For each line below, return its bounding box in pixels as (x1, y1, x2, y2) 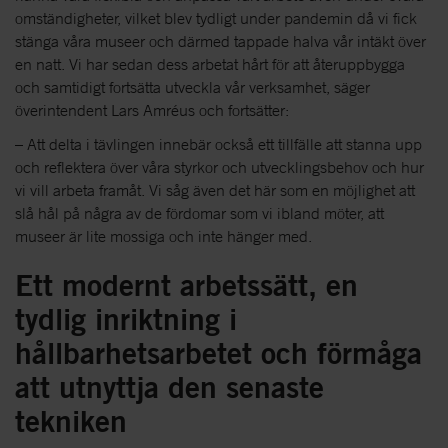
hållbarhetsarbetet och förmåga (15, 335, 422, 372)
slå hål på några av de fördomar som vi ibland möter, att (15, 203, 384, 224)
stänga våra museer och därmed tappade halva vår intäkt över (15, 31, 426, 52)
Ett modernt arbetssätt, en (15, 267, 358, 304)
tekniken (15, 403, 127, 440)
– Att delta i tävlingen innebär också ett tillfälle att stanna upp (15, 134, 422, 155)
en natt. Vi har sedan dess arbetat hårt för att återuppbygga (15, 54, 405, 75)
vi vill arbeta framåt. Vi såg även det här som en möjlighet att (15, 180, 415, 201)
